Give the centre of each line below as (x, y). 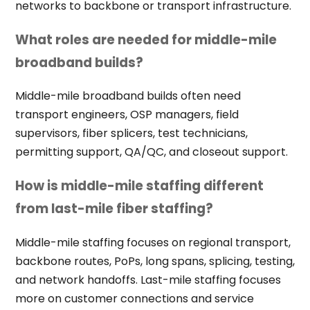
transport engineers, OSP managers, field (127, 115)
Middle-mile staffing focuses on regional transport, (153, 242)
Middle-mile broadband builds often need (128, 96)
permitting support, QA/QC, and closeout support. (151, 152)
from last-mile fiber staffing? (114, 209)
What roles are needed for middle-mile (146, 39)
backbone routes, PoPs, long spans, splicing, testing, (155, 261)
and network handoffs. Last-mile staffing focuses (148, 280)
